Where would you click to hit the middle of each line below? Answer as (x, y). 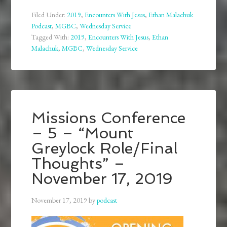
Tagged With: (51, 37)
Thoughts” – (79, 164)
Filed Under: (49, 15)
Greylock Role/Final (105, 148)
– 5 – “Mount (83, 133)
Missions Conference (109, 118)
